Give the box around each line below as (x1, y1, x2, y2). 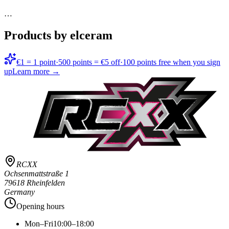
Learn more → (12, 66, 60, 76)
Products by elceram (4, 28, 112, 42)
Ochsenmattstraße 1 (4, 169, 69, 178)
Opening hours (16, 201, 64, 211)
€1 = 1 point (16, 57, 56, 66)
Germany (4, 187, 35, 196)
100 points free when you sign (123, 57, 220, 66)
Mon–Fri (25, 219, 53, 228)
